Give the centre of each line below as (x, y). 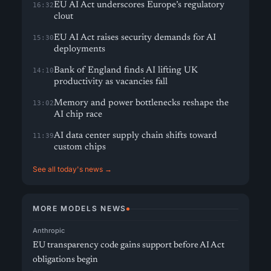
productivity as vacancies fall (111, 82)
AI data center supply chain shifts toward (135, 136)
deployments (80, 49)
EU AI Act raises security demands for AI (135, 38)
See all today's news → (72, 169)
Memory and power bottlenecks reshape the (141, 103)
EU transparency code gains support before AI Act (129, 245)
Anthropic (49, 230)
